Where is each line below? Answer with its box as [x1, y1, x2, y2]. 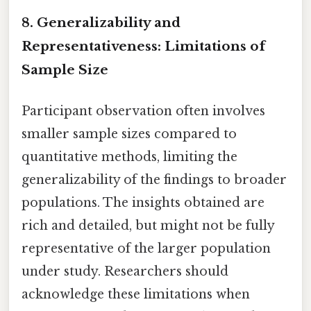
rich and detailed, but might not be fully [22, 218, 274, 234]
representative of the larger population [22, 241, 271, 257]
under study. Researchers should [22, 264, 228, 280]
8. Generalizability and [22, 14, 180, 31]
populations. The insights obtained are [22, 195, 264, 211]
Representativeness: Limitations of [22, 37, 265, 54]
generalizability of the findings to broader [22, 172, 287, 188]
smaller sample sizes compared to [22, 126, 237, 142]
